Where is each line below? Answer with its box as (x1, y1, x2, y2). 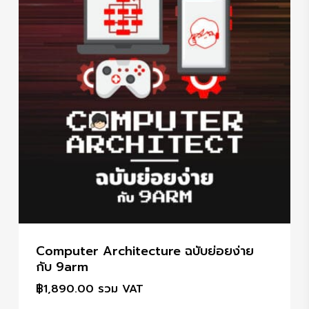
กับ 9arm (35, 257, 88, 277)
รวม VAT (97, 280, 143, 297)
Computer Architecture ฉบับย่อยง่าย (35, 241, 254, 261)
